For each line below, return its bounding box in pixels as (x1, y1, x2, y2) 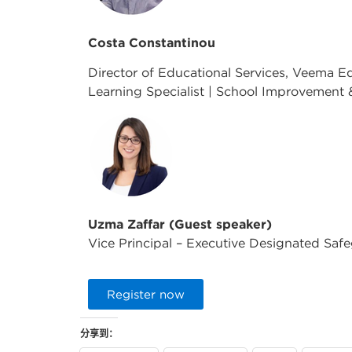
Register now (107, 287, 185, 302)
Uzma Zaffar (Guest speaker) (88, 215, 272, 232)
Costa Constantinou (88, 34, 215, 50)
